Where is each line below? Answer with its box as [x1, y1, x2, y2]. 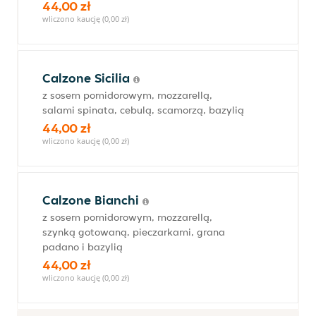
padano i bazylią [42, 241, 123, 253]
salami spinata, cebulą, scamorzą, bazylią [42, 104, 244, 116]
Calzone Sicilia [42, 70, 133, 86]
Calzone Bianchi [42, 192, 142, 208]
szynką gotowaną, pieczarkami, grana [42, 226, 225, 238]
